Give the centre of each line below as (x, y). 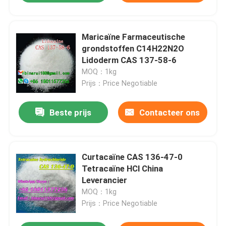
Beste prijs (71, 113)
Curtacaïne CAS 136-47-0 (132, 157)
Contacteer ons (170, 113)
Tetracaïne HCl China (123, 169)
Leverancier (105, 180)
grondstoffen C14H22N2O (133, 48)
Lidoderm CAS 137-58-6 (129, 60)
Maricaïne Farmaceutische (134, 37)
